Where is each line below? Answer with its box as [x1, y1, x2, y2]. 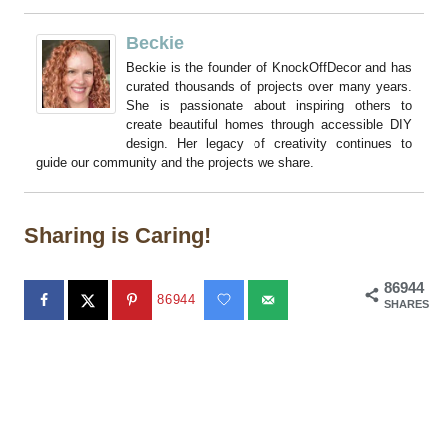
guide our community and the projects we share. [36, 155, 314, 171]
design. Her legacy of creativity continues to [126, 136, 412, 152]
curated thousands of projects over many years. [126, 79, 412, 95]
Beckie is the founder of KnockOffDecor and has [126, 60, 412, 76]
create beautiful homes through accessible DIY [126, 117, 412, 133]
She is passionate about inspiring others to [126, 98, 412, 114]
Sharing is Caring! [24, 223, 211, 249]
